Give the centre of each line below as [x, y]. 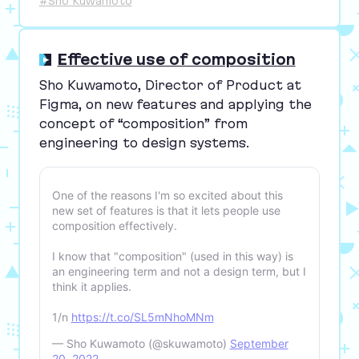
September [259, 343]
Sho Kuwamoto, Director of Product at [170, 85]
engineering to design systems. [144, 143]
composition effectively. [114, 226]
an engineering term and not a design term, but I [179, 271]
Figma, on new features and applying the [175, 104]
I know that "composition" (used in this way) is [172, 256]
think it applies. [91, 286]
